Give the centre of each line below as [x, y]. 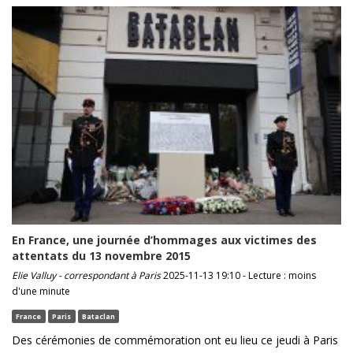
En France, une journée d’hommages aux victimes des [164, 240]
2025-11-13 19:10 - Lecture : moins [238, 276]
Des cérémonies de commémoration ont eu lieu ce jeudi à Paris [175, 340]
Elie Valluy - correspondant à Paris [86, 276]
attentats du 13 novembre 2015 [101, 256]
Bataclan [98, 316]
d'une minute [41, 292]
